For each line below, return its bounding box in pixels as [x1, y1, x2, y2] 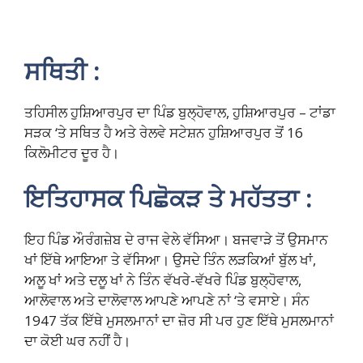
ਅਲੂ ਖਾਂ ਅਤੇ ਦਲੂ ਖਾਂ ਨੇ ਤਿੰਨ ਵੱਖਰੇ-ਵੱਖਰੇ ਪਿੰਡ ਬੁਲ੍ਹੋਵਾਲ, [24, 270, 301, 289]
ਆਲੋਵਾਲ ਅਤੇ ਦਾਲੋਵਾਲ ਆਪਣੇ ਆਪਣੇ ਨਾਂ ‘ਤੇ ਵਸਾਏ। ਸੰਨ [24, 290, 310, 310]
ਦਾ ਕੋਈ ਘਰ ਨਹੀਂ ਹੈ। [24, 331, 130, 350]
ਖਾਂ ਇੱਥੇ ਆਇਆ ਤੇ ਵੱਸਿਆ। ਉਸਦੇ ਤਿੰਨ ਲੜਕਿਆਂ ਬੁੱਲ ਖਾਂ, [24, 250, 316, 269]
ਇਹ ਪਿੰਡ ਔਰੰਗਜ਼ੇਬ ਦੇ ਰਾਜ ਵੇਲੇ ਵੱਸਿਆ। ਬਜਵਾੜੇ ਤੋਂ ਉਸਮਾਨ [24, 229, 328, 249]
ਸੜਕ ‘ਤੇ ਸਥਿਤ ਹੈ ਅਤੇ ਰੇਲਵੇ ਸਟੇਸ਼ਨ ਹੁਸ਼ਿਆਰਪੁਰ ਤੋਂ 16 [24, 123, 303, 142]
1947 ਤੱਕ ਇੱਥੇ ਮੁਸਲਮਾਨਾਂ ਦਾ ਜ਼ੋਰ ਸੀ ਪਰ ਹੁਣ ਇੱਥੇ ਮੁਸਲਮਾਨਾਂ [24, 310, 334, 330]
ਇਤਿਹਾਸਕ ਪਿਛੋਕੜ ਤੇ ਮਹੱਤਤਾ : [24, 181, 312, 215]
